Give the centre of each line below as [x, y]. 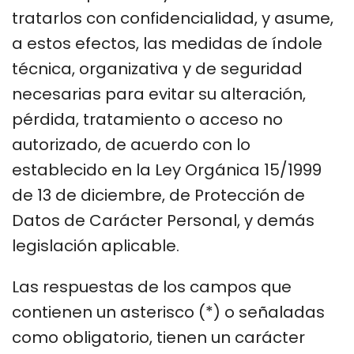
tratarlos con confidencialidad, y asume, [173, 18]
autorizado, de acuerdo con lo [131, 144]
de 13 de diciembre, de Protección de [158, 195]
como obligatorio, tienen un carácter [158, 337]
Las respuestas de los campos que [152, 286]
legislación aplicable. [98, 245]
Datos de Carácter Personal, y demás [163, 220]
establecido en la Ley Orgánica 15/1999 [167, 169]
